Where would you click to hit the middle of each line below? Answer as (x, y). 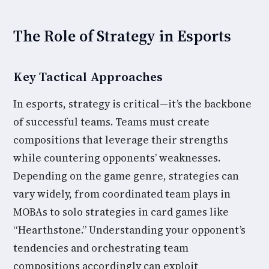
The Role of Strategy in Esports (122, 36)
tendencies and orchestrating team (101, 248)
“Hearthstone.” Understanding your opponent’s (129, 230)
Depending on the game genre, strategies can (126, 176)
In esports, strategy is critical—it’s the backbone (132, 104)
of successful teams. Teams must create (111, 122)
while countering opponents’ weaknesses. (117, 158)
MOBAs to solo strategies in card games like (121, 212)
